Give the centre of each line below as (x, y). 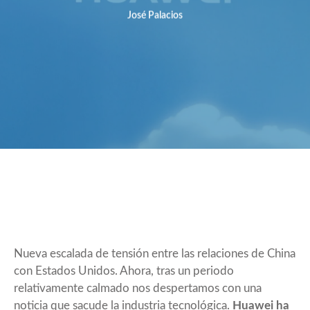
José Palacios (155, 16)
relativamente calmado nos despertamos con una (138, 288)
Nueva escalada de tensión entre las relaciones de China (155, 253)
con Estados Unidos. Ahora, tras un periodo (124, 271)
